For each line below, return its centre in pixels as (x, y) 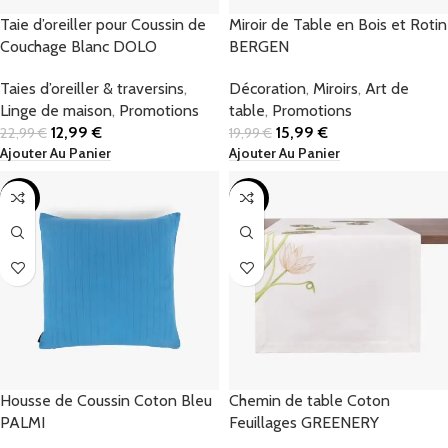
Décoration (267, 88)
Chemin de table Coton (309, 400)
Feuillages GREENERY (304, 422)
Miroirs (335, 88)
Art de (387, 88)
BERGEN (259, 46)
